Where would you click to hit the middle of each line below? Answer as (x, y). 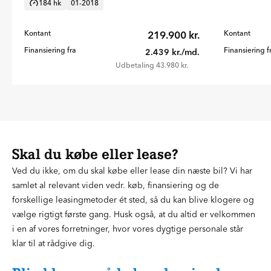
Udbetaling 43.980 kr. (152, 65)
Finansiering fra (50, 50)
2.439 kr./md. (172, 52)
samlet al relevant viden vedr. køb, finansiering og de (116, 185)
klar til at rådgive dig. (54, 243)
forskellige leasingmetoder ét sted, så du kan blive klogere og (133, 200)
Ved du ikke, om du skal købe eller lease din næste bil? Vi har (132, 171)
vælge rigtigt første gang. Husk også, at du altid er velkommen (134, 214)
